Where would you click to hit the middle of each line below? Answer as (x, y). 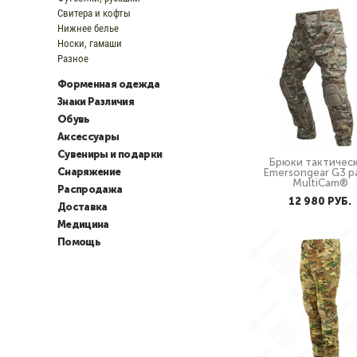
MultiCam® (320, 183)
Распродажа (90, 189)
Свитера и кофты (94, 13)
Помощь (79, 242)
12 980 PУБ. (320, 201)
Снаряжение (89, 172)
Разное (73, 58)
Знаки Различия (96, 102)
